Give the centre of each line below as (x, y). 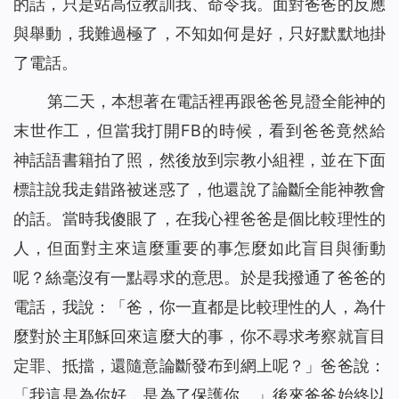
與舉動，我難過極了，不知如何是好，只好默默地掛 (199, 34)
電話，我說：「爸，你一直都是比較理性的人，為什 (199, 307)
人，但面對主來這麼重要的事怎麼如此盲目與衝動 (199, 248)
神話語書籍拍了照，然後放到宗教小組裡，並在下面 (199, 160)
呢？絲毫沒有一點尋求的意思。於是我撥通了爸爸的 (199, 278)
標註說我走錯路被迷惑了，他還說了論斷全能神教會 (199, 190)
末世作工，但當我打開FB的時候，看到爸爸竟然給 (199, 131)
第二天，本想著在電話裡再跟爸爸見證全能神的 (216, 102)
